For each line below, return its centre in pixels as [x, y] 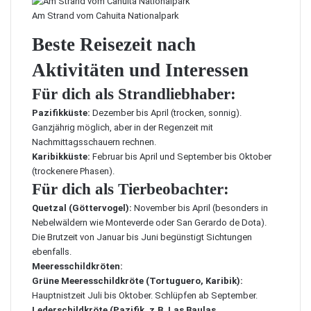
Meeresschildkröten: [77, 266]
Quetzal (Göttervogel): [82, 208]
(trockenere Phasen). [73, 171]
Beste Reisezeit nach [114, 44]
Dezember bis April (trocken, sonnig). [166, 113]
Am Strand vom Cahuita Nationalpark [106, 16]
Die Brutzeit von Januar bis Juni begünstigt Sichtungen [142, 237]
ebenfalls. [52, 252]
